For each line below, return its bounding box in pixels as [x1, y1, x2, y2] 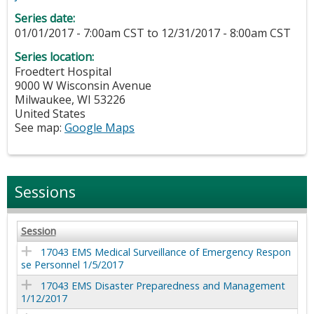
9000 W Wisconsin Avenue [15, 78, 151, 94]
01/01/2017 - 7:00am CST [15, 25, 144, 41]
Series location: [15, 49, 97, 65]
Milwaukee [15, 92, 71, 108]
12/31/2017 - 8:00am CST [161, 25, 291, 41]
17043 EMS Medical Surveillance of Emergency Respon [40, 245, 291, 259]
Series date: [15, 11, 78, 27]
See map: [15, 120, 64, 136]
